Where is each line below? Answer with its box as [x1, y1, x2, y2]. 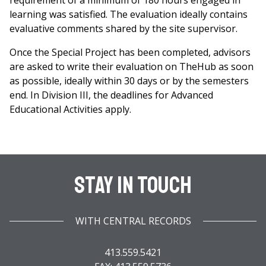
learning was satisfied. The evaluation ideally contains [9, 8, 248, 21]
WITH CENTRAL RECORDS [75, 214, 191, 227]
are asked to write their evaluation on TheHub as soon [9, 60, 254, 73]
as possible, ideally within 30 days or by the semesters [9, 74, 249, 87]
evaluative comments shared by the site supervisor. [9, 22, 237, 35]
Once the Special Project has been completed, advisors [9, 46, 251, 59]
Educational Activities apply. [9, 103, 131, 116]
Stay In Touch [74, 170, 192, 200]
